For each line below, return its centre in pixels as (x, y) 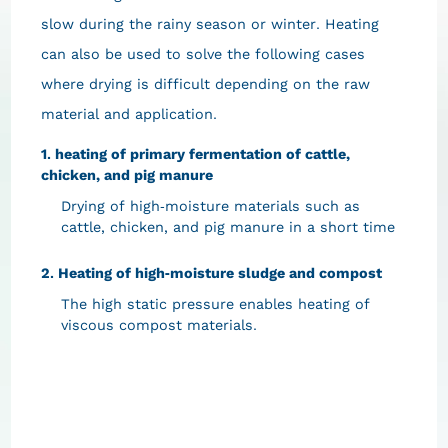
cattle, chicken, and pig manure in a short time (227, 227)
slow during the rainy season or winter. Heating (209, 24)
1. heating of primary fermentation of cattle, (195, 154)
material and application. (128, 114)
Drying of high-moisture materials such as (210, 206)
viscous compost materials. (158, 325)
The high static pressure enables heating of (215, 304)
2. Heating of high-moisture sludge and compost (211, 273)
